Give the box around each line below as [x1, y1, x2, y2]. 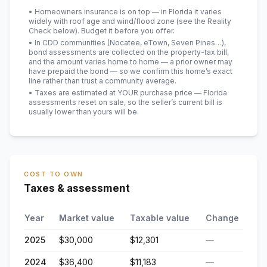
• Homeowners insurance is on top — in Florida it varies [29, 7, 222, 16]
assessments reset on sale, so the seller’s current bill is [29, 98, 222, 107]
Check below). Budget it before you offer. [29, 26, 175, 35]
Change [206, 213, 239, 223]
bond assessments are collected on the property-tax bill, [29, 48, 229, 57]
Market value [59, 213, 114, 223]
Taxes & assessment [24, 182, 130, 194]
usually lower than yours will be [29, 107, 137, 116]
